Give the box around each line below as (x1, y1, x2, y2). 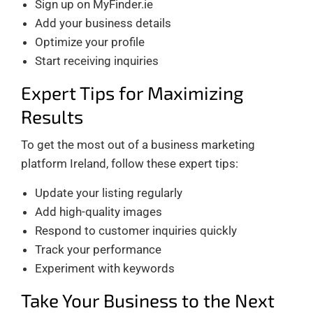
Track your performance (35, 242, 161, 256)
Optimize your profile (35, 34, 145, 49)
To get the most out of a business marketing (21, 137, 255, 152)
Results (21, 105, 83, 127)
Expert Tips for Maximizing (21, 81, 244, 103)
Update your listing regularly (35, 185, 182, 200)
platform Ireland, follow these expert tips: (21, 156, 238, 170)
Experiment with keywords (35, 261, 175, 275)
